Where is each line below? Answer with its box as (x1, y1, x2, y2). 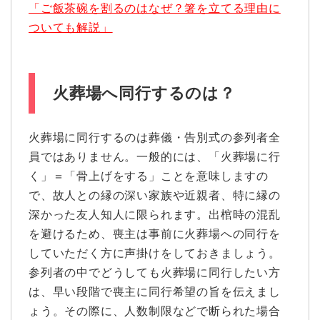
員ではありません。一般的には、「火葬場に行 (29, 150, 281, 163)
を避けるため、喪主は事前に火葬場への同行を (29, 227, 281, 240)
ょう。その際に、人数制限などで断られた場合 (29, 304, 281, 317)
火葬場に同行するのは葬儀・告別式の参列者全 (29, 131, 281, 144)
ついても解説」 (29, 21, 113, 34)
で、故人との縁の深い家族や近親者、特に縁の (29, 189, 281, 201)
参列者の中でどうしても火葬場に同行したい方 (29, 266, 281, 279)
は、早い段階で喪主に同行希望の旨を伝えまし (29, 285, 281, 298)
